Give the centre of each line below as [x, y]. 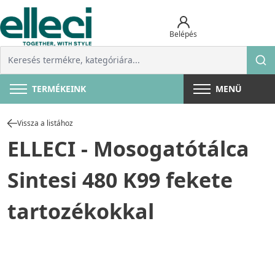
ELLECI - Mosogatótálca [128, 149]
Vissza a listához [45, 123]
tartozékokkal [81, 211]
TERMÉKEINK [59, 89]
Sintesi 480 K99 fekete [120, 180]
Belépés [184, 34]
